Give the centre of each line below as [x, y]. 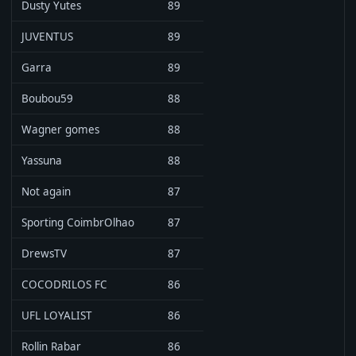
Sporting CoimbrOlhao [78, 222]
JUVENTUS [47, 37]
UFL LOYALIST [57, 315]
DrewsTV [44, 253]
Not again [46, 192]
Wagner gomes [60, 130]
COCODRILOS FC [64, 284]
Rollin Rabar [51, 346]
